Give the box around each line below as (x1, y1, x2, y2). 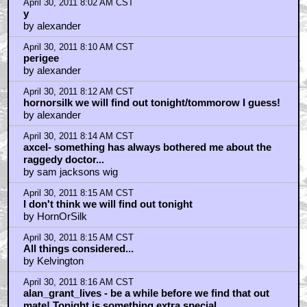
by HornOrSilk (23, 210, 87, 222)
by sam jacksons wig (23, 165, 118, 177)
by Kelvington (23, 254, 84, 267)
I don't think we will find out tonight (23, 197, 193, 210)
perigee (23, 51, 59, 64)
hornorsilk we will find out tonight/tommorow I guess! (23, 96, 280, 108)
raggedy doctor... (23, 153, 104, 165)
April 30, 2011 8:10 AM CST (23, 42, 134, 52)
